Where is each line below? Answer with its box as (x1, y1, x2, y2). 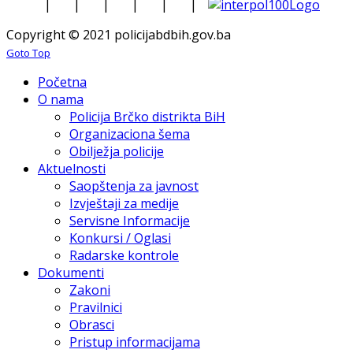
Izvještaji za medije (69, 194, 179, 212)
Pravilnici (69, 298, 122, 316)
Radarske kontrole (69, 246, 179, 264)
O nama (38, 90, 84, 108)
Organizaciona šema (69, 124, 190, 143)
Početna (38, 72, 87, 91)
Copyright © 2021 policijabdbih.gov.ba (6, 25, 231, 43)
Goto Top (6, 45, 50, 60)
